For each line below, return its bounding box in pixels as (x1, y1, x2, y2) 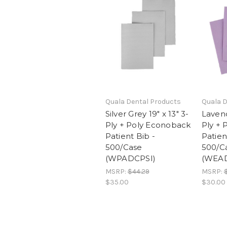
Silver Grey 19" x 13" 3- (105, 109, 189, 119)
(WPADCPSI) (105, 154, 156, 163)
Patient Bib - (105, 131, 155, 141)
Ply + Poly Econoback (105, 120, 191, 130)
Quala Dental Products (105, 97, 181, 106)
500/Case (105, 142, 142, 152)
